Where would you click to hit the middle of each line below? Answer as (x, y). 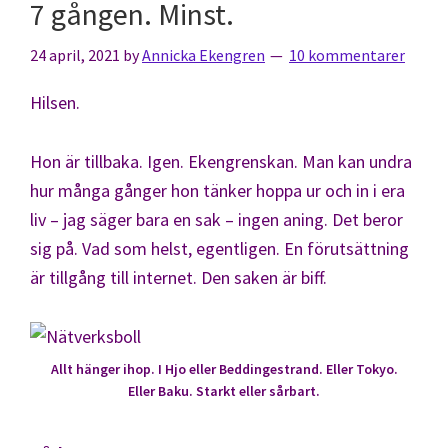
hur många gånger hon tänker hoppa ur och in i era (217, 190)
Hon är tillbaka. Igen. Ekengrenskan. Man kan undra (221, 161)
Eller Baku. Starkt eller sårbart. (224, 390)
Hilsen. (55, 102)
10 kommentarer (347, 54)
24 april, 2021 (75, 54)
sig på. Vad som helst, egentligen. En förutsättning (219, 248)
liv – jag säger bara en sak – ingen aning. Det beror (216, 219)
